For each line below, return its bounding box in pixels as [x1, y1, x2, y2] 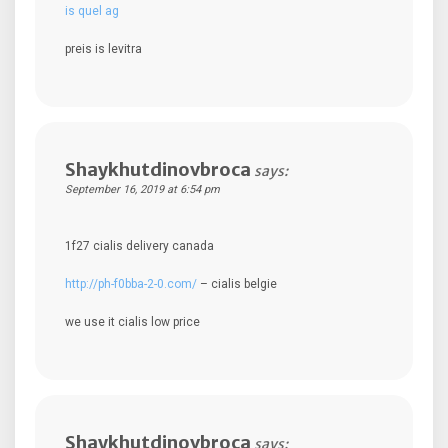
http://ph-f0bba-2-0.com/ [65, 276, 197, 291]
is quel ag [65, 3, 119, 18]
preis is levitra [65, 41, 142, 56]
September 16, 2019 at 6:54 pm [65, 182, 220, 196]
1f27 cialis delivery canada [65, 238, 214, 253]
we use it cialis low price [65, 314, 200, 329]
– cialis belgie [197, 276, 277, 291]
